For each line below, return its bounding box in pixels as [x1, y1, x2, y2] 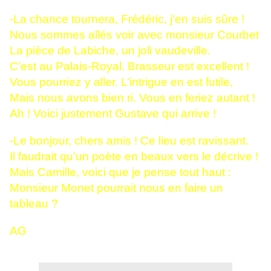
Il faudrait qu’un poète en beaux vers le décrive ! [10, 150, 258, 163]
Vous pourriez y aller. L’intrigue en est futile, [10, 76, 233, 89]
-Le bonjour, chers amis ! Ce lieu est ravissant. [10, 134, 249, 148]
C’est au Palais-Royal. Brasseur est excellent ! [10, 60, 249, 73]
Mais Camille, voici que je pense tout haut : [10, 166, 231, 179]
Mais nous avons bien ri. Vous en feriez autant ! [10, 91, 255, 105]
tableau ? [10, 197, 58, 211]
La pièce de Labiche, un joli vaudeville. [10, 44, 211, 57]
